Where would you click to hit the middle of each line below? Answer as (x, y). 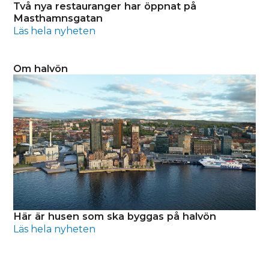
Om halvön (41, 114)
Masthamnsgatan (58, 63)
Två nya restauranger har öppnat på (105, 51)
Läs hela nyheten (55, 76)
